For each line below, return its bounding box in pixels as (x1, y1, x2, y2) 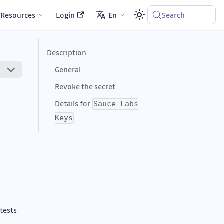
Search (162, 10, 185, 20)
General (55, 64, 81, 74)
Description (47, 47, 86, 57)
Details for (55, 98, 92, 108)
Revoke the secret (55, 81, 115, 91)
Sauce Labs (93, 99, 139, 109)
